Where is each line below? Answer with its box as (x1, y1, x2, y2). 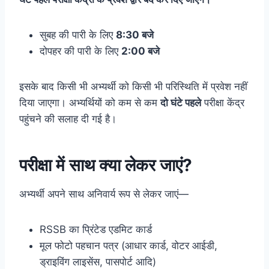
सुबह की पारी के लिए (40, 28, 116, 41)
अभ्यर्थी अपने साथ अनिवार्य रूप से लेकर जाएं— (19, 187, 189, 200)
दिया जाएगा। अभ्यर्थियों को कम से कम (19, 96, 160, 109)
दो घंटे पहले (160, 96, 201, 109)
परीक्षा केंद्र (201, 96, 244, 109)
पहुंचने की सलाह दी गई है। (19, 112, 116, 125)
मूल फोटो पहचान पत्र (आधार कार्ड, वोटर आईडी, (40, 239, 217, 252)
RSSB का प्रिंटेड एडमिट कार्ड (40, 223, 152, 235)
